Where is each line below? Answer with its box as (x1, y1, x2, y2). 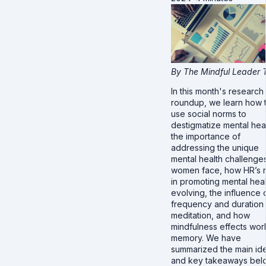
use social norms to (171, 109, 246, 119)
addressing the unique (171, 142, 259, 153)
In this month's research (171, 86, 264, 97)
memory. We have (171, 233, 241, 243)
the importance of (171, 131, 240, 142)
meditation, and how (171, 210, 250, 221)
